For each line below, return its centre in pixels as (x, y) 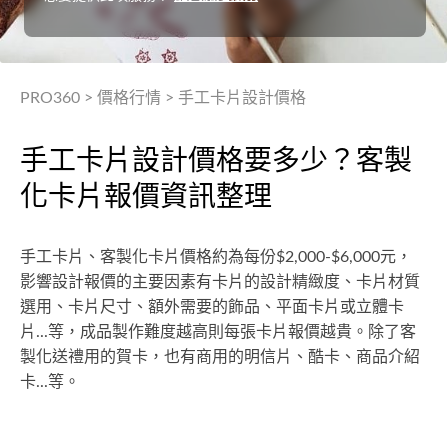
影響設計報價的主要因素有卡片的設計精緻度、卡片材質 (220, 282)
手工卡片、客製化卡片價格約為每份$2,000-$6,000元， (216, 257)
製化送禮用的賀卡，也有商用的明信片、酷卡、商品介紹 (220, 357)
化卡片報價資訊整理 (146, 197)
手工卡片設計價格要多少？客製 (216, 161)
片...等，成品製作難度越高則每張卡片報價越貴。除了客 (218, 332)
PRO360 (50, 98)
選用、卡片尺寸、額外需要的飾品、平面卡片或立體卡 (212, 307)
